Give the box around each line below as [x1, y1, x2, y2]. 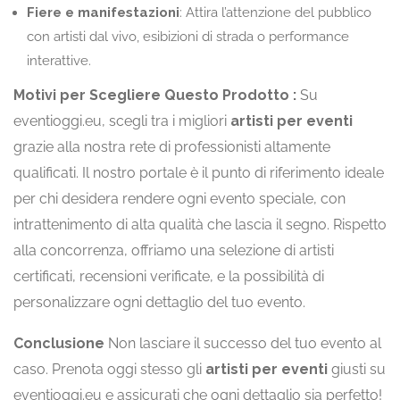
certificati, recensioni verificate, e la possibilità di [13, 268, 324, 285]
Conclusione [13, 335, 104, 352]
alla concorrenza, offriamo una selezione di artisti [13, 242, 334, 259]
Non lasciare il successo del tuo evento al [104, 335, 381, 352]
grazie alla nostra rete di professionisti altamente [13, 138, 330, 155]
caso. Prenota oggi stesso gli [13, 361, 205, 378]
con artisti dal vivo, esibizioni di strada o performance [27, 29, 349, 45]
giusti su [328, 361, 386, 378]
